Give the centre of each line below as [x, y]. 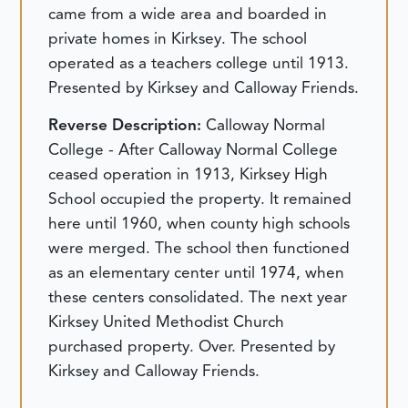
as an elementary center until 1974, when [197, 273]
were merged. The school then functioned [199, 248]
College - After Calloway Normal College [194, 150]
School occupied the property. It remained [200, 199]
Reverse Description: [127, 125]
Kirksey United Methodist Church [167, 322]
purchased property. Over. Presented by [192, 347]
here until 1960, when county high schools [199, 224]
